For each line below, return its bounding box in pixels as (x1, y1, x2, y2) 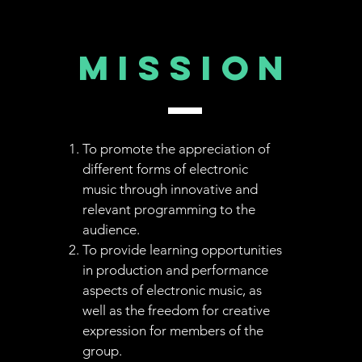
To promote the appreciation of (82, 141, 270, 157)
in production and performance (82, 262, 268, 278)
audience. (82, 221, 140, 238)
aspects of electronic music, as (82, 282, 262, 298)
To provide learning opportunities (82, 242, 282, 258)
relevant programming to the (82, 201, 255, 217)
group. (82, 343, 122, 359)
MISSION (78, 45, 294, 90)
